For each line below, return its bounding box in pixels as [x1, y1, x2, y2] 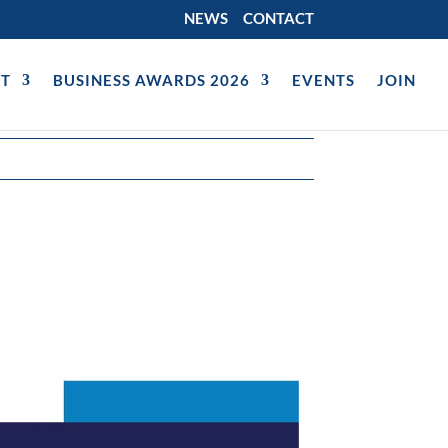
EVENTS [292, 71, 355, 89]
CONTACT [242, 9, 314, 28]
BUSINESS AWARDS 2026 [53, 71, 250, 89]
